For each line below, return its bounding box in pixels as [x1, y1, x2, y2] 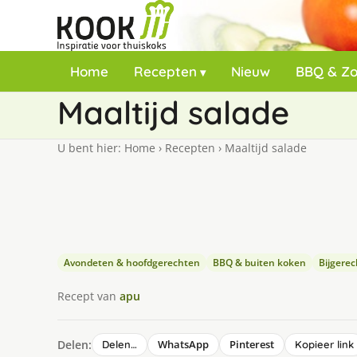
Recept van [57, 288, 120, 304]
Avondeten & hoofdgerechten [64, 256, 200, 269]
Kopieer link [295, 338, 354, 351]
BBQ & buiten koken [213, 256, 306, 269]
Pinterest [229, 337, 274, 351]
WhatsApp [158, 337, 209, 351]
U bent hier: [57, 140, 124, 155]
